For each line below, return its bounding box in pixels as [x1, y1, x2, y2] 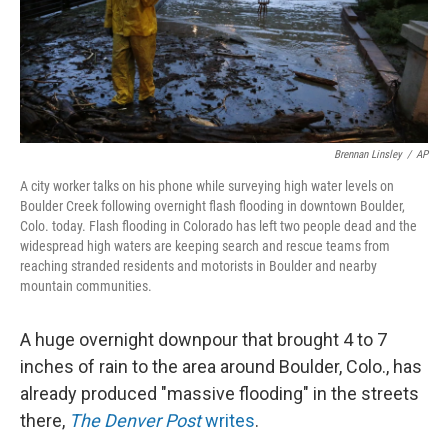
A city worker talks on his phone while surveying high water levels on [20, 178, 394, 195]
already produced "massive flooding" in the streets [20, 383, 419, 405]
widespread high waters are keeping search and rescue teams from [20, 238, 390, 255]
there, [20, 410, 69, 432]
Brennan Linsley [334, 148, 402, 162]
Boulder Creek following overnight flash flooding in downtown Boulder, [20, 198, 405, 215]
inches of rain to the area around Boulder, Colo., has [20, 356, 422, 378]
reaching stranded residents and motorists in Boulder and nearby [20, 258, 377, 275]
